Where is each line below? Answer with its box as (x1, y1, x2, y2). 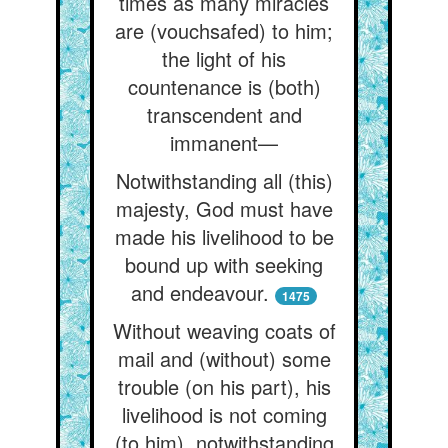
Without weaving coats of (112, 316, 336, 345)
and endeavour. (131, 278, 269, 307)
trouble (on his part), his (117, 372, 331, 401)
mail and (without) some (117, 344, 331, 373)
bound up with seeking (125, 250, 323, 279)
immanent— (170, 128, 278, 157)
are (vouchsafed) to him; (115, 16, 333, 45)
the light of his (162, 44, 286, 73)
